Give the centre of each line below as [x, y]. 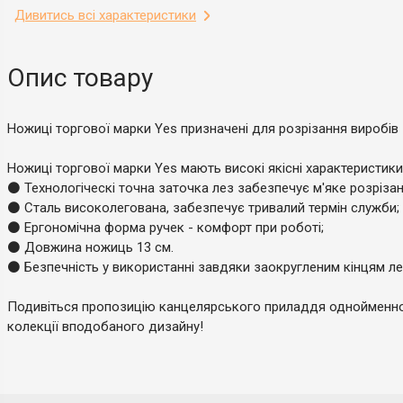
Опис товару [80, 77]
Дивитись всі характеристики [105, 15]
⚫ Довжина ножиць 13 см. [90, 247]
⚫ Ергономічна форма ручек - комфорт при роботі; [166, 227]
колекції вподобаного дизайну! [105, 326]
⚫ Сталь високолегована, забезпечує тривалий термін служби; [203, 207]
